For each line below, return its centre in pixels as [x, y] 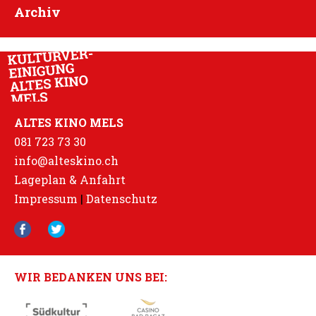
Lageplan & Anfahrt [70, 179]
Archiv [37, 11]
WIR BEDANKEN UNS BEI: [91, 277]
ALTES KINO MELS [69, 122]
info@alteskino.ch [66, 160]
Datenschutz [122, 198]
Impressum [46, 198]
